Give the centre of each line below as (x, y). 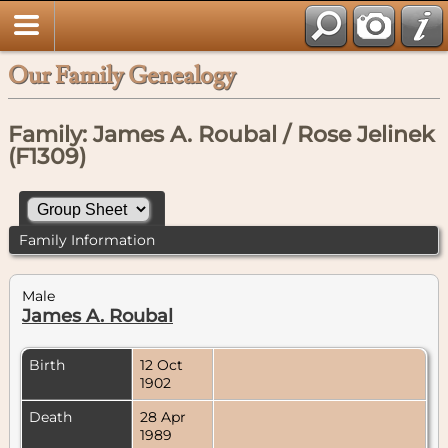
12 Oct (161, 364)
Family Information (86, 239)
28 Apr (163, 416)
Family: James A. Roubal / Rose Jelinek (221, 134)
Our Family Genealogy (121, 75)
